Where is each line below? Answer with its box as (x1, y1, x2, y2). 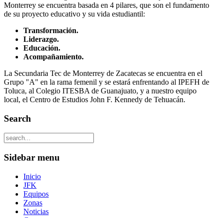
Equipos (23, 189, 49, 198)
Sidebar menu (4, 152, 60, 163)
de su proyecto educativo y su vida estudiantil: (4, 9, 145, 18)
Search (4, 113, 31, 124)
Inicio (23, 172, 41, 181)
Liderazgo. (23, 35, 59, 43)
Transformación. (23, 26, 78, 35)
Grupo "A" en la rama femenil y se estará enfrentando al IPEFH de (4, 77, 209, 86)
